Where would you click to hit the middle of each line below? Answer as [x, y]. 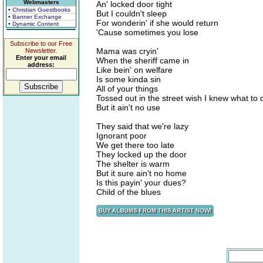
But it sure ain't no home [141, 173]
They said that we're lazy [142, 126]
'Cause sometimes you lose [147, 32]
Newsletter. [41, 50]
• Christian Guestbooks [39, 10]
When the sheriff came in [143, 60]
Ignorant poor [122, 136]
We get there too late [135, 145]
